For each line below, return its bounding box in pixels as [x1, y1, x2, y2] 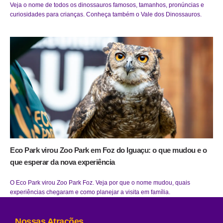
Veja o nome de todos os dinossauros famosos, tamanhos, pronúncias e [10, 1, 204, 9]
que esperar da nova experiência [10, 158, 115, 167]
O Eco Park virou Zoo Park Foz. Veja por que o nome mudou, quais [10, 179, 190, 187]
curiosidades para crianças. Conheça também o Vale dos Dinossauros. [10, 11, 202, 18]
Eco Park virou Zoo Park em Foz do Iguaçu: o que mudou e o [10, 146, 207, 155]
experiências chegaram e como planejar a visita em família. [10, 189, 170, 196]
